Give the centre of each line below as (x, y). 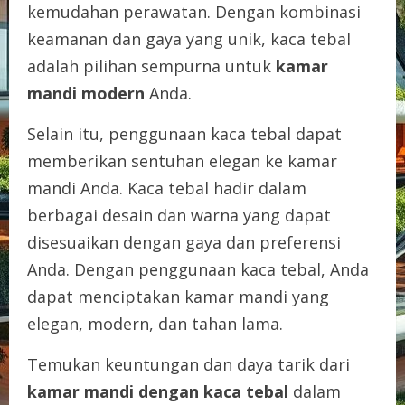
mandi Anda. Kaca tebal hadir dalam (167, 188)
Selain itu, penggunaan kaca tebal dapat (184, 133)
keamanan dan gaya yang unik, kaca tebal (189, 38)
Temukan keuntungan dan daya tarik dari (188, 364)
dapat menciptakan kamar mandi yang (178, 296)
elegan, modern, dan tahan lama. (155, 323)
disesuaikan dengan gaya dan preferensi (184, 242)
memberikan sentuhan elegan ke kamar (182, 160)
